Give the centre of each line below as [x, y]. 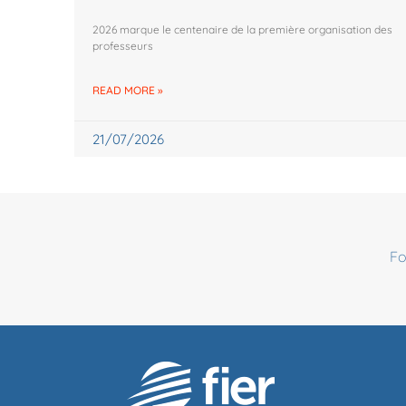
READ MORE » [128, 91]
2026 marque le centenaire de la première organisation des [242, 30]
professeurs [123, 46]
